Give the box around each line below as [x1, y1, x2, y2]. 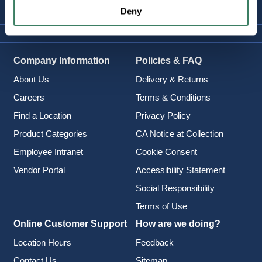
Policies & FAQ [135, 55, 202, 65]
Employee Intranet [13, 146, 83, 157]
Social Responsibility [135, 182, 215, 193]
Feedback [135, 237, 174, 247]
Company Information [13, 55, 110, 65]
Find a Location [13, 110, 71, 120]
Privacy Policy [135, 110, 191, 120]
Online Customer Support [13, 218, 127, 229]
